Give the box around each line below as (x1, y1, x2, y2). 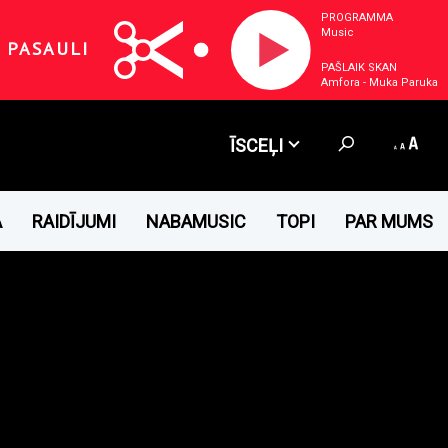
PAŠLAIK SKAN (321, 61, 397, 74)
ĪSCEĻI (229, 135, 283, 156)
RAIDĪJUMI (32, 210, 116, 232)
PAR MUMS (345, 210, 433, 232)
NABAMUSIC (146, 210, 246, 232)
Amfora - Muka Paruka (321, 76, 438, 89)
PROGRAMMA (321, 11, 393, 24)
